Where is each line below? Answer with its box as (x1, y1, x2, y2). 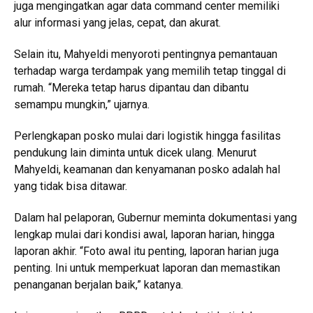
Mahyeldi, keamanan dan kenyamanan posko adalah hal (14, 163, 280, 177)
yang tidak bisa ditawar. (14, 180, 127, 194)
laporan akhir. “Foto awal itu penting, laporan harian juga (14, 245, 279, 259)
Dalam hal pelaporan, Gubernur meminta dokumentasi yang (14, 211, 297, 225)
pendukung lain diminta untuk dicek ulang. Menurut (14, 146, 256, 160)
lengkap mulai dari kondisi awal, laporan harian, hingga (14, 228, 275, 242)
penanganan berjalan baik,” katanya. (14, 278, 183, 292)
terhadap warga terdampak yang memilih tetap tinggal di (14, 64, 286, 78)
